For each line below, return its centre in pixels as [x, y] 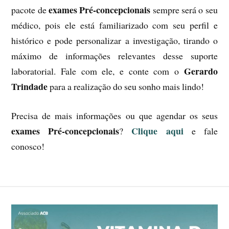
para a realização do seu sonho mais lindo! [126, 87]
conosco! [28, 146]
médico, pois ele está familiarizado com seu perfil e [114, 25]
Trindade [30, 87]
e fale [200, 131]
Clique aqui [157, 131]
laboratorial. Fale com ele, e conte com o [98, 71]
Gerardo [201, 71]
